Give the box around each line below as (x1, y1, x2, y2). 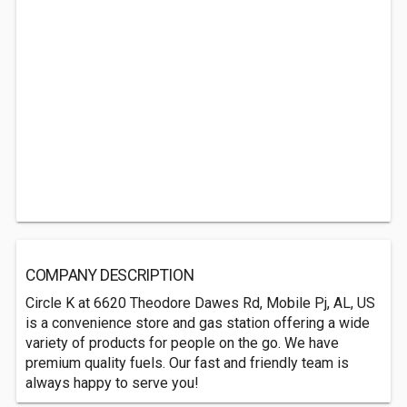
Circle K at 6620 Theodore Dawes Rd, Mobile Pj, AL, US (25, 294, 375, 312)
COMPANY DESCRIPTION (25, 266, 194, 284)
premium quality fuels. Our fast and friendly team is (25, 354, 349, 372)
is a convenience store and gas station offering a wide (25, 314, 370, 332)
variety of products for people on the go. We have (25, 334, 339, 352)
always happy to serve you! (25, 374, 199, 392)
